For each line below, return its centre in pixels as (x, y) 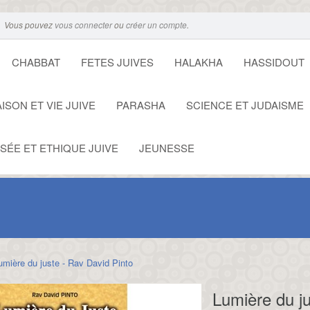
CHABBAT (36, 62)
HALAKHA (199, 62)
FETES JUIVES (117, 62)
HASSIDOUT (274, 62)
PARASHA (141, 105)
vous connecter (83, 25)
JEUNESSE (167, 148)
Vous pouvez (29, 25)
